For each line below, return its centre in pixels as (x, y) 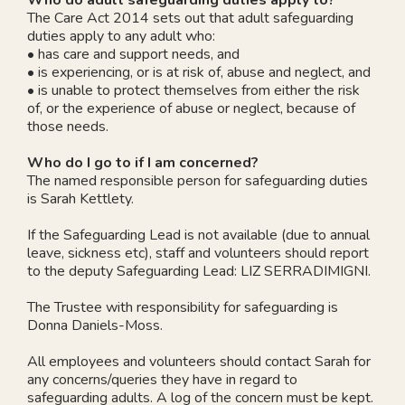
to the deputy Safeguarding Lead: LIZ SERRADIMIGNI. (199, 271)
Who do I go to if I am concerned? (143, 162)
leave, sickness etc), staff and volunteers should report (198, 253)
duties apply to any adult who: (121, 36)
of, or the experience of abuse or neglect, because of (191, 108)
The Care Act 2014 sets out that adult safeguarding (190, 18)
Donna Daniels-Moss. (95, 325)
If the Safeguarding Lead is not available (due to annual (198, 235)
